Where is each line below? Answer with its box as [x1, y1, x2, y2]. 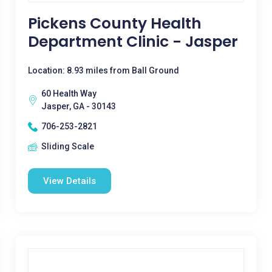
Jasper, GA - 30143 [41, 101, 116, 111]
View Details [42, 175, 96, 186]
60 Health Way [41, 89, 97, 98]
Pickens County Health [27, 13, 202, 34]
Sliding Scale [41, 141, 94, 151]
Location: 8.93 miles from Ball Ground [27, 66, 179, 75]
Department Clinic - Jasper [27, 31, 238, 52]
